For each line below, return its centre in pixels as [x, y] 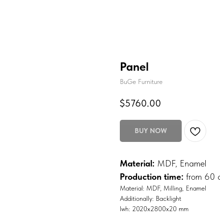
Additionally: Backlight [151, 199]
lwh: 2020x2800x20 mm [154, 209]
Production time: [152, 177]
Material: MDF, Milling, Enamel [163, 188]
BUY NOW [151, 131]
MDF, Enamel [182, 164]
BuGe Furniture [141, 82]
